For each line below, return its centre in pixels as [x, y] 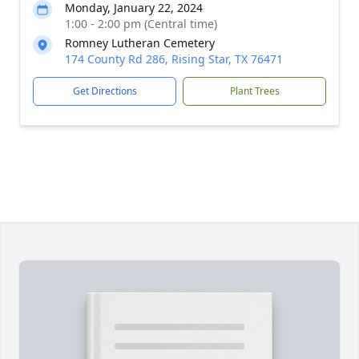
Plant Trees [254, 91]
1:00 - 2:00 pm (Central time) [141, 24]
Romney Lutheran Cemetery [140, 43]
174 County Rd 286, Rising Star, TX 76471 [174, 59]
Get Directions [105, 91]
